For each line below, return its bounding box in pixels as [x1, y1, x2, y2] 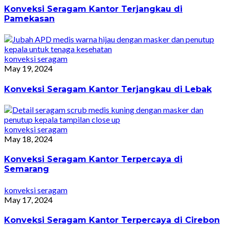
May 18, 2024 [4, 134, 53, 144]
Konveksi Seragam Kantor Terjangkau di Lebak [4, 84, 212, 94]
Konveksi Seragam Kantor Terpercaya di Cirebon [4, 215, 220, 225]
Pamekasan [4, 14, 55, 24]
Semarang [4, 164, 49, 174]
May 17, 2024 [4, 194, 53, 204]
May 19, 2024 [4, 63, 53, 74]
